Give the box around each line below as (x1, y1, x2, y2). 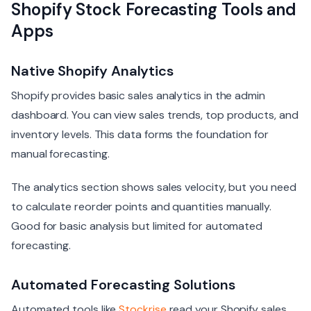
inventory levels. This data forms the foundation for (11, 127, 269, 142)
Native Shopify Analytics (11, 62, 174, 80)
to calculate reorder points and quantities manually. (11, 199, 271, 214)
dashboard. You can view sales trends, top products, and (11, 108, 299, 122)
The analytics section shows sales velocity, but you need (11, 180, 296, 194)
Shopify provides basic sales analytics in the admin (11, 88, 265, 103)
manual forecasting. (11, 146, 110, 161)
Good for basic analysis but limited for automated (11, 219, 263, 233)
